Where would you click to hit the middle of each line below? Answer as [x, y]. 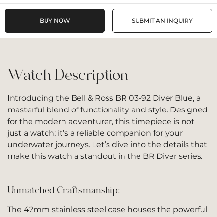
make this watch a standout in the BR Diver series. [105, 156]
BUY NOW [55, 21]
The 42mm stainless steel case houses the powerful [107, 209]
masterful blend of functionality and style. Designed [108, 110]
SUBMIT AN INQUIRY [162, 21]
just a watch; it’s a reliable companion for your [95, 133]
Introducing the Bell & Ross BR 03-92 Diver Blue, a [104, 98]
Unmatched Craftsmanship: [63, 190]
